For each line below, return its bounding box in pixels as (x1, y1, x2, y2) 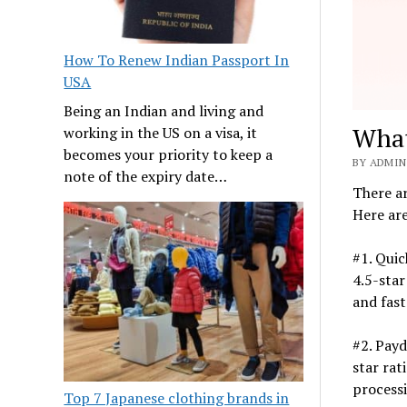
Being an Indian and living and (64, 101, 264, 122)
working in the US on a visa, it (64, 123, 258, 144)
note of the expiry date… (64, 166, 228, 187)
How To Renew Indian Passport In (64, 50, 290, 71)
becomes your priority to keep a (64, 144, 273, 165)
